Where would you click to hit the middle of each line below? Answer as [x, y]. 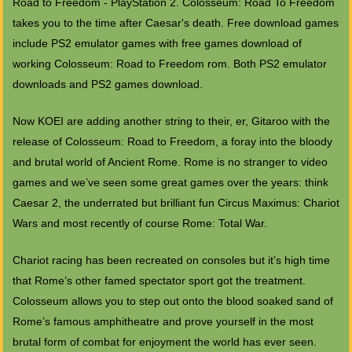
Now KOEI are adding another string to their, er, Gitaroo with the [171, 121]
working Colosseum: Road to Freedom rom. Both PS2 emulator [169, 64]
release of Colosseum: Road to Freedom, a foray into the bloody [172, 142]
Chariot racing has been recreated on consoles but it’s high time [171, 260]
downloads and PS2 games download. [107, 84]
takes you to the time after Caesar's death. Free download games [175, 23]
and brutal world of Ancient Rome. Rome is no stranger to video [170, 162]
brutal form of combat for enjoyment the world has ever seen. [164, 342]
